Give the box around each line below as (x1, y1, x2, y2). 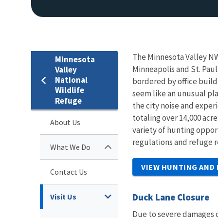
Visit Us (50, 191, 76, 201)
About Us (50, 117, 80, 127)
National (55, 74, 88, 85)
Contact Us (50, 166, 87, 177)
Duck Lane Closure (132, 191, 209, 203)
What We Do (50, 142, 91, 152)
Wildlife (55, 84, 84, 95)
